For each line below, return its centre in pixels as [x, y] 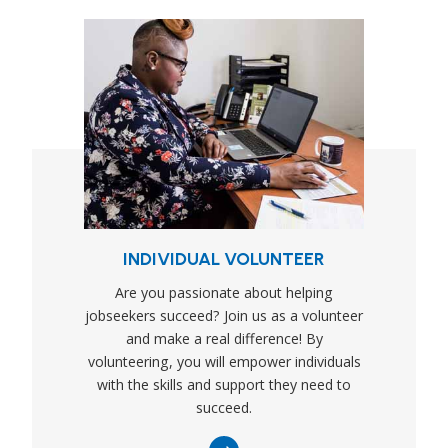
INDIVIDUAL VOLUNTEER [224, 258]
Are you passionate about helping [224, 292]
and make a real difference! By [224, 338]
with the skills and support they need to [224, 384]
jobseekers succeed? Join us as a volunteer [224, 315]
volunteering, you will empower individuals [224, 361]
